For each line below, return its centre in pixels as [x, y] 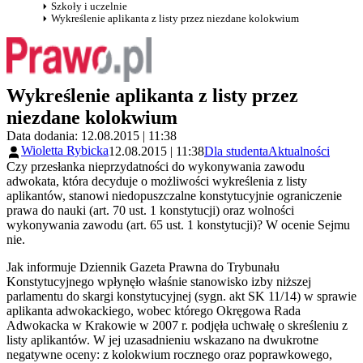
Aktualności [299, 152]
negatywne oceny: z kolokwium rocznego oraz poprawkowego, [169, 354]
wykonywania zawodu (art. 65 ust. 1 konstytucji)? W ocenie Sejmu [178, 224]
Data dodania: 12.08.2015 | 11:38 [92, 136]
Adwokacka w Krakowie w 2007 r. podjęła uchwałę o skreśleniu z [177, 325]
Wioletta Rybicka [65, 151]
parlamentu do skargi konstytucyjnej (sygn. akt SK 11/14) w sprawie [181, 296]
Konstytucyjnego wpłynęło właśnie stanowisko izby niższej [159, 281]
